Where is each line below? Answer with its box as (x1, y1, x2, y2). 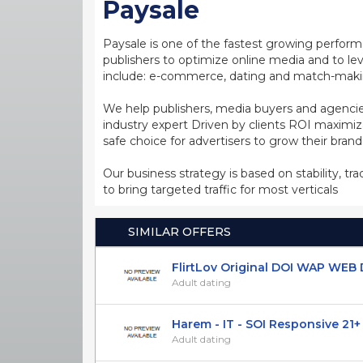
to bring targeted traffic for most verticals (103, 181, 338, 197)
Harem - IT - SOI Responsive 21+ (172, 316, 361, 331)
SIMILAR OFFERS (128, 224, 231, 239)
